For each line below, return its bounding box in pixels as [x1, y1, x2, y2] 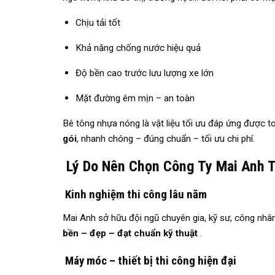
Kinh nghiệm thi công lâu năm [63, 187, 207, 202]
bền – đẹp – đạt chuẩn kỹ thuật [63, 228, 198, 239]
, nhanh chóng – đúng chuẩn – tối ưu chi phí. [77, 133, 255, 145]
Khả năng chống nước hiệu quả [75, 42, 203, 54]
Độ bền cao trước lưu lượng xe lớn [75, 68, 214, 79]
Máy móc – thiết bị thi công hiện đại [63, 254, 236, 268]
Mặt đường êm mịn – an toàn [75, 93, 195, 104]
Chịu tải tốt [75, 17, 123, 29]
